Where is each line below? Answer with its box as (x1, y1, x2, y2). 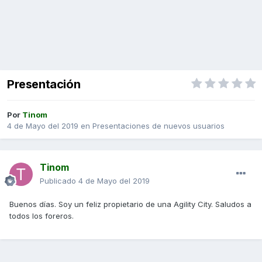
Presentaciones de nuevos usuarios (92, 121, 225, 131)
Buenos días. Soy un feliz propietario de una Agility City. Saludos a (9, 199, 251, 209)
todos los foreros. (9, 211, 74, 221)
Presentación (7, 77, 81, 92)
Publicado (40, 176, 78, 186)
